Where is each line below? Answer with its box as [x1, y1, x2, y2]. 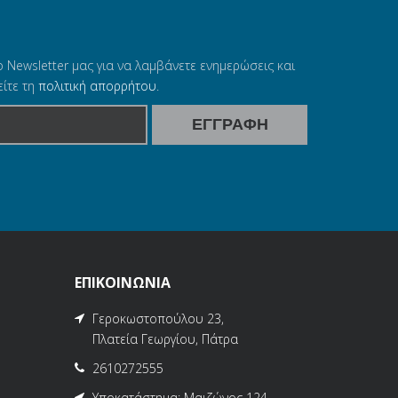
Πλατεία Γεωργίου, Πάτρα [92, 330, 238, 347]
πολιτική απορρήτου [37, 76, 156, 94]
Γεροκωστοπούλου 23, [92, 309, 224, 327]
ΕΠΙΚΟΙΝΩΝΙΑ [74, 272, 171, 292]
